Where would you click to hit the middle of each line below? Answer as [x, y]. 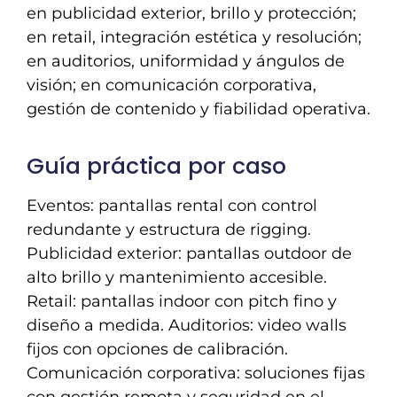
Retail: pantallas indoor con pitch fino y [182, 301]
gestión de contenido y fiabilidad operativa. [198, 109]
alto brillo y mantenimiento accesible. [177, 277]
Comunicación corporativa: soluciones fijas [196, 373]
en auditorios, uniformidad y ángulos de [186, 61]
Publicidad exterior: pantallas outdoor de [189, 253]
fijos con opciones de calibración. [157, 349]
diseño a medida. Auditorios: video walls [187, 325]
